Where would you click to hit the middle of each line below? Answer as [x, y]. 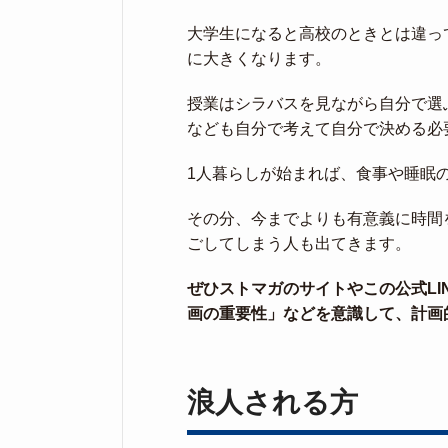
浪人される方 [272, 402]
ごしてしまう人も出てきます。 [299, 243]
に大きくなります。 [259, 58]
